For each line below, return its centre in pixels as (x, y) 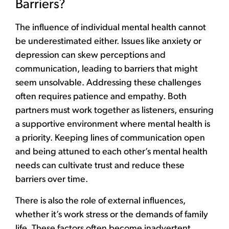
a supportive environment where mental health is (113, 125)
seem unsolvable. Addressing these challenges (108, 83)
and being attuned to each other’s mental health (111, 152)
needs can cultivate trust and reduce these (100, 166)
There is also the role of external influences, (100, 201)
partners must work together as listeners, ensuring (114, 111)
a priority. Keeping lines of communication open (110, 139)
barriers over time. (52, 180)
